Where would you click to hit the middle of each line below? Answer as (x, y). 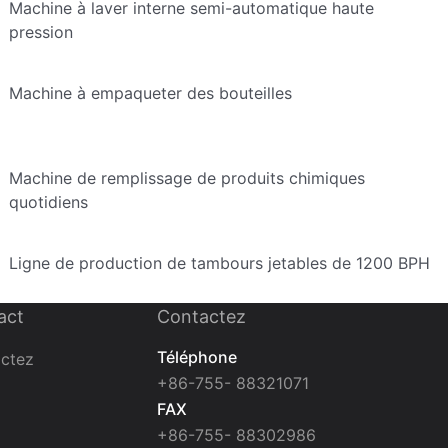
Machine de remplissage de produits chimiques (186, 177)
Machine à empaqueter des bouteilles (150, 93)
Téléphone (196, 357)
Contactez (201, 316)
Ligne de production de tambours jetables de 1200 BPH (219, 262)
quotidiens (48, 201)
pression (40, 32)
